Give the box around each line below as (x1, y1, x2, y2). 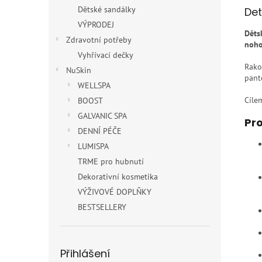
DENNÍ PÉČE (78, 126, 122, 136)
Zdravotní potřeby (66, 35, 132, 45)
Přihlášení (60, 246, 110, 261)
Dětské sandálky (78, 4, 136, 15)
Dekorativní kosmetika (78, 171, 158, 182)
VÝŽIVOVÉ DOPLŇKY (78, 187, 151, 197)
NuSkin (66, 65, 91, 75)
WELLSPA (78, 80, 111, 91)
